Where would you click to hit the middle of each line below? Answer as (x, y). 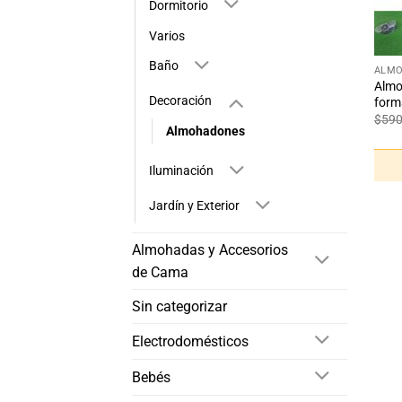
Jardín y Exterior (194, 205)
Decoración (180, 101)
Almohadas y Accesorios (210, 250)
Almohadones (205, 132)
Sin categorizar (179, 306)
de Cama (160, 272)
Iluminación (181, 171)
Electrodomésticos (190, 341)
